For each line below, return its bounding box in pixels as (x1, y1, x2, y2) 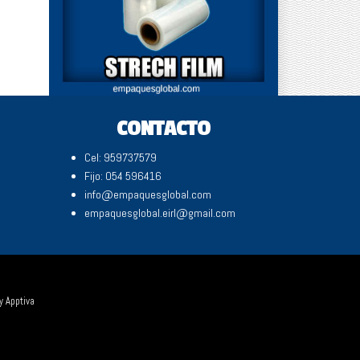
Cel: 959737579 (84, 149, 157, 165)
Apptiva (6, 294, 35, 308)
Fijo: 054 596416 (84, 168, 162, 183)
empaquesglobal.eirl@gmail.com (84, 205, 235, 220)
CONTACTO (117, 115, 211, 141)
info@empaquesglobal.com (84, 186, 211, 202)
